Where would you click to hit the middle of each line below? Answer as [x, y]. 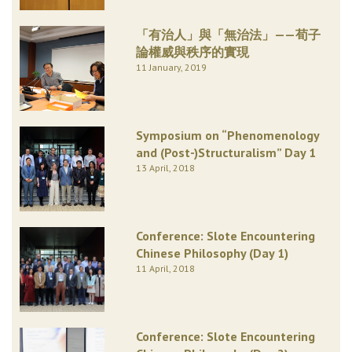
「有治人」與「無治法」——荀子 [228, 34]
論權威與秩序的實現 [192, 51]
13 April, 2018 [165, 167]
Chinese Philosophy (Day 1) [212, 253]
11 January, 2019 [171, 67]
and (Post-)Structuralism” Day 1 [225, 152]
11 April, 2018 [165, 268]
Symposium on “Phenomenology [227, 135]
